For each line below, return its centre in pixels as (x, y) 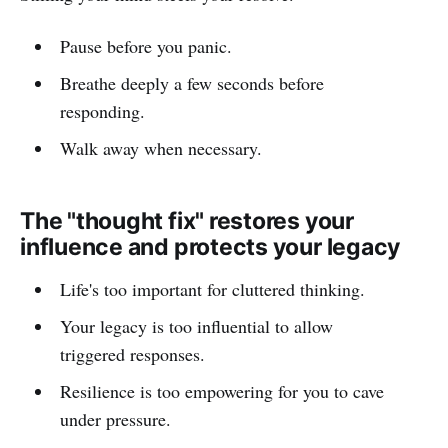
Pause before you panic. (145, 45)
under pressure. (115, 418)
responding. (102, 110)
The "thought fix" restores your (187, 220)
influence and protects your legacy (210, 246)
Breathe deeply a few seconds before (191, 82)
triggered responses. (132, 353)
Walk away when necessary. (160, 147)
